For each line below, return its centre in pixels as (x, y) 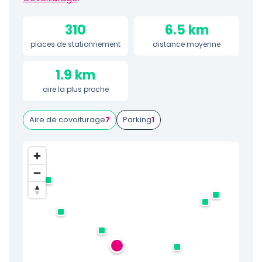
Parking (137, 120)
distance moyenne (187, 44)
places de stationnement (75, 44)
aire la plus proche (75, 89)
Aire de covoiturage (67, 120)
